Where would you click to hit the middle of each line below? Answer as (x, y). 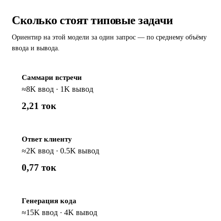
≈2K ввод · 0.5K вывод (60, 151)
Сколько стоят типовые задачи (92, 20)
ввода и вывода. (36, 48)
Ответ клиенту (47, 139)
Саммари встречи (52, 77)
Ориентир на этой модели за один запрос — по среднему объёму (109, 37)
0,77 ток (39, 167)
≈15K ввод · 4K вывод (59, 212)
